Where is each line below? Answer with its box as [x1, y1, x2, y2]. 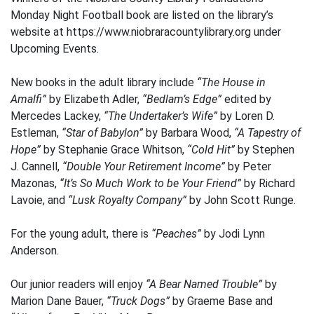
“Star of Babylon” [62, 126, 143, 139]
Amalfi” [11, 93, 49, 106]
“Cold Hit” [187, 143, 235, 156]
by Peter [225, 160, 271, 173]
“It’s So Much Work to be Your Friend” [60, 177, 241, 190]
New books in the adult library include [11, 76, 197, 89]
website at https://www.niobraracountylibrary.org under [11, 25, 281, 39]
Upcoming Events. [11, 42, 99, 55]
